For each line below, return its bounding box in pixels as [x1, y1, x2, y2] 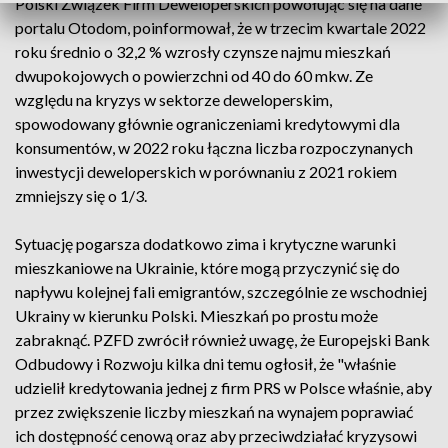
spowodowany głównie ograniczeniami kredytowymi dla [15, 114, 400, 133]
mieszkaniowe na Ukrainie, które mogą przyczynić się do [15, 258, 400, 277]
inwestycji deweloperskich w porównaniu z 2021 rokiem [15, 162, 397, 181]
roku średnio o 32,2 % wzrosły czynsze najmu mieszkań [15, 42, 391, 61]
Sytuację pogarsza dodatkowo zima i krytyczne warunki [15, 234, 396, 253]
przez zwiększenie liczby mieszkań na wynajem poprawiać [15, 402, 413, 421]
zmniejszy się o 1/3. [15, 186, 147, 205]
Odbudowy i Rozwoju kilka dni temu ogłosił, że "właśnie [15, 354, 396, 373]
